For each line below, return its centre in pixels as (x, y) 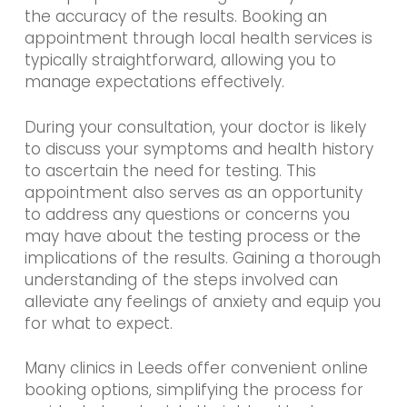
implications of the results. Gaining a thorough (202, 258)
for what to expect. (98, 323)
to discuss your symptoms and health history (199, 149)
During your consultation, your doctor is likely (195, 127)
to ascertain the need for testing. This (170, 170)
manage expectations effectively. (154, 82)
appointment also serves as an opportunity (193, 192)
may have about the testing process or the (192, 236)
